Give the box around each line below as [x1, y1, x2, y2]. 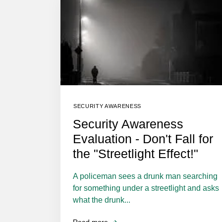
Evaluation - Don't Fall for [73, 131, 213, 146]
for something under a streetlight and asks [73, 183, 219, 192]
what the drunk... [73, 195, 130, 204]
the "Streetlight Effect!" [73, 146, 198, 161]
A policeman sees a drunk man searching [73, 171, 218, 180]
